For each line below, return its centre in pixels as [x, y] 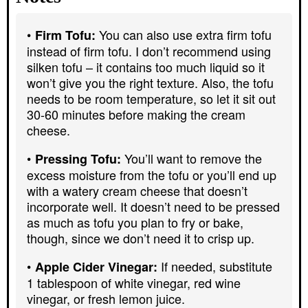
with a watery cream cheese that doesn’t [137, 191]
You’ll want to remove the [193, 158]
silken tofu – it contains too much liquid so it [146, 67]
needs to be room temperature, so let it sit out [151, 99]
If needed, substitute [217, 266]
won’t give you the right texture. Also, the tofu [150, 83]
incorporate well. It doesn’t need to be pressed [153, 207]
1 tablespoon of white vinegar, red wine [134, 283]
